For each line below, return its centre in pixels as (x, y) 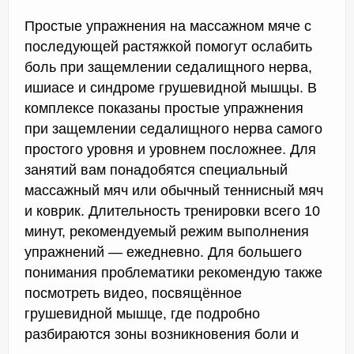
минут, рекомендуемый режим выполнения (167, 232)
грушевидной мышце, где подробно (142, 314)
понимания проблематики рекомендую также (173, 273)
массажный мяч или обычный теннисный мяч (174, 191)
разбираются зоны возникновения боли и (162, 335)
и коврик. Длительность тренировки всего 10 (172, 211)
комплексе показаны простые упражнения (164, 109)
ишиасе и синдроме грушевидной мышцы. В (171, 88)
